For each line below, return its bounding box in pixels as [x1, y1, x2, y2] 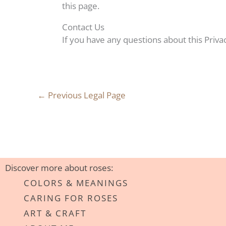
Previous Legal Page [46, 89, 126, 101]
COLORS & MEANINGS [24, 177, 128, 189]
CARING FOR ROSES [24, 192, 118, 204]
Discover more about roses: [5, 162, 113, 174]
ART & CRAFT [24, 207, 86, 219]
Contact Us [62, 21, 104, 33]
